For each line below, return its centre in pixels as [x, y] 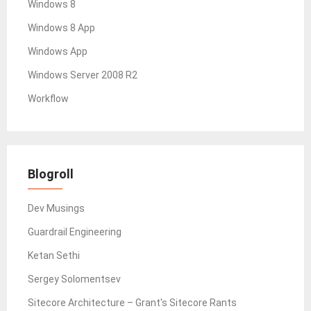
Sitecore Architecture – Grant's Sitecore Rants [132, 303]
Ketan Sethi [54, 256]
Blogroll [51, 174]
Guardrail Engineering [75, 232]
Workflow [48, 99]
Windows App [58, 52]
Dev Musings [56, 209]
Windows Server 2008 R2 [83, 75]
